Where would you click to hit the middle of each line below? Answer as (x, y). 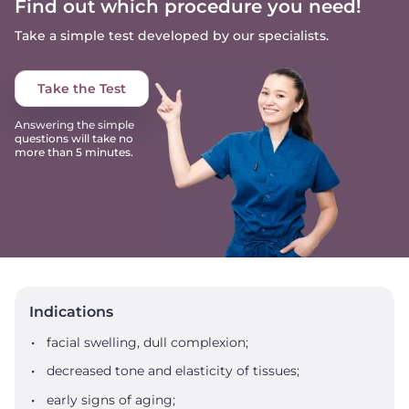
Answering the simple (74, 125)
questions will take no (74, 138)
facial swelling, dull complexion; (148, 342)
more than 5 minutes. (74, 152)
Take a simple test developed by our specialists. (172, 36)
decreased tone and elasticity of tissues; (173, 371)
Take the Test (82, 89)
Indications (71, 312)
